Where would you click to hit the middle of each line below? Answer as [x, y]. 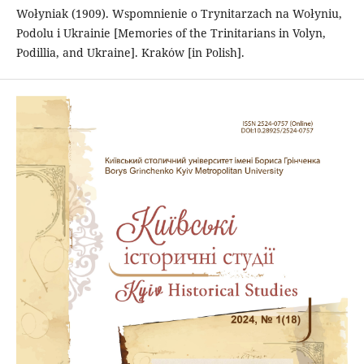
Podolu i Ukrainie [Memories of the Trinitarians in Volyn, [171, 32]
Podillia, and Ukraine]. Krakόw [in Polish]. [130, 52]
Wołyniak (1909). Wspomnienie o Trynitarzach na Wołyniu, [179, 13]
